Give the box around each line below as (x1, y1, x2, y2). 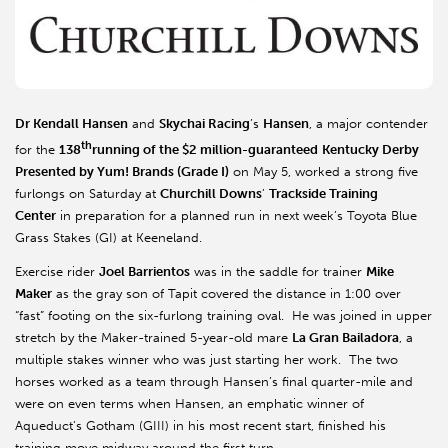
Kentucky (322, 142, 379, 158)
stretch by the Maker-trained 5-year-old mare (15, 330, 292, 346)
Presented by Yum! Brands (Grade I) (15, 164, 229, 180)
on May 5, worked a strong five (229, 164, 418, 180)
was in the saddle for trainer (190, 264, 366, 280)
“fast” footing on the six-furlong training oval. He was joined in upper (15, 308, 432, 324)
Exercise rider (15, 264, 99, 280)
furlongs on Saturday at (15, 186, 160, 202)
